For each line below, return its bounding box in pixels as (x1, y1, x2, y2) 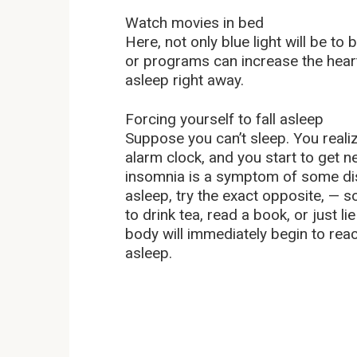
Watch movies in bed (125, 13, 264, 32)
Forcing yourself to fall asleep (125, 109, 324, 128)
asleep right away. (125, 70, 244, 89)
